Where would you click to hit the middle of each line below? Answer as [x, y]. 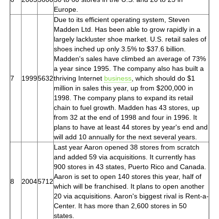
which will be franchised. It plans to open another [129, 186]
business [118, 78]
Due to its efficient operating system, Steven [122, 19]
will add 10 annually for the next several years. [125, 137]
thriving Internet [79, 78]
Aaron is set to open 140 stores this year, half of [128, 176]
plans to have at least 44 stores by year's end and [131, 127]
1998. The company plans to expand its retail [123, 98]
